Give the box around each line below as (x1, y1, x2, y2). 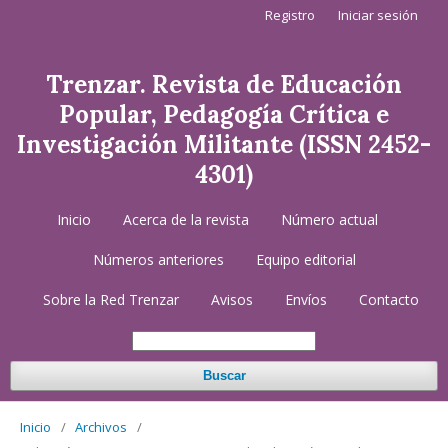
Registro (265, 6, 315, 24)
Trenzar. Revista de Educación (46, 69, 402, 100)
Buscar (202, 368, 246, 383)
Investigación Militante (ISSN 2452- (17, 129, 431, 160)
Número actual (280, 210, 378, 229)
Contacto (359, 290, 419, 309)
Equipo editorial (255, 250, 356, 269)
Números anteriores (92, 250, 224, 269)
